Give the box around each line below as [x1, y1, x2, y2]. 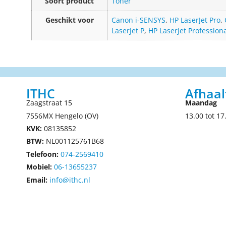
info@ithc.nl [49, 175, 90, 185]
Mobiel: [26, 162, 52, 172]
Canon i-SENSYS [111, 15, 165, 25]
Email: [26, 175, 47, 185]
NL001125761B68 [44, 136, 104, 146]
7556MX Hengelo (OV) [26, 110, 98, 121]
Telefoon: [26, 149, 59, 159]
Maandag [185, 98, 217, 108]
